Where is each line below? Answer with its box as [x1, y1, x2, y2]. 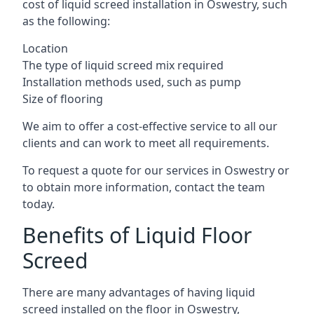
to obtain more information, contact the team [22, 179, 265, 195]
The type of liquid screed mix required [22, 57, 224, 73]
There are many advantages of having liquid [22, 285, 255, 300]
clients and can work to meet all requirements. [22, 135, 269, 151]
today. [22, 196, 55, 212]
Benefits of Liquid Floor [22, 221, 252, 250]
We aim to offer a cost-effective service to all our [22, 118, 278, 134]
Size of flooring [22, 91, 103, 107]
